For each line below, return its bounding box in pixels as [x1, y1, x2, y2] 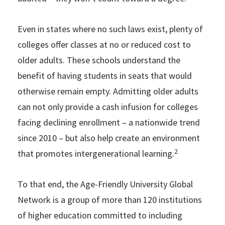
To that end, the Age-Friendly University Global [18, 178, 193, 190]
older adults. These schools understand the [18, 54, 180, 66]
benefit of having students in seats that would [18, 70, 192, 82]
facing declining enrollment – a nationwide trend [18, 117, 200, 129]
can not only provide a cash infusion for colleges [18, 101, 198, 113]
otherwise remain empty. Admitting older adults [18, 85, 198, 97]
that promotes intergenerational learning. [18, 148, 174, 160]
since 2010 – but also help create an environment [18, 132, 200, 144]
